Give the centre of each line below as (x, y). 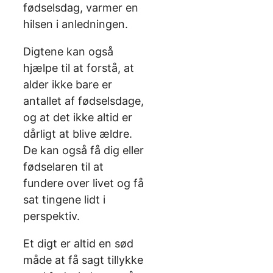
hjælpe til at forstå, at (79, 68)
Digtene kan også (68, 52)
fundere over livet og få (83, 183)
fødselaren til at (63, 167)
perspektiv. (51, 216)
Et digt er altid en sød (78, 244)
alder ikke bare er (68, 85)
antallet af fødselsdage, (83, 101)
